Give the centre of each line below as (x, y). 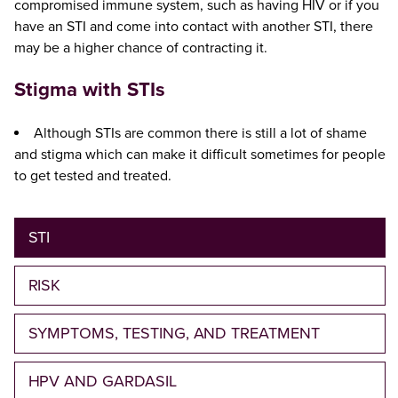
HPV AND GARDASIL (102, 381)
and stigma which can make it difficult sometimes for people (199, 154)
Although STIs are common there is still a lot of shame (200, 133)
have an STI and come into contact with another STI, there (193, 27)
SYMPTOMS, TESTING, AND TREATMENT (174, 333)
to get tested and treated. (92, 175)
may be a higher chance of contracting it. (140, 48)
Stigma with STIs (89, 90)
